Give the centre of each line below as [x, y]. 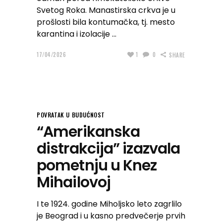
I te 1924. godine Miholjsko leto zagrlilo [109, 204]
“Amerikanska [88, 132]
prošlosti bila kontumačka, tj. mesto [106, 22]
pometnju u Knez [97, 166]
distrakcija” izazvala [109, 149]
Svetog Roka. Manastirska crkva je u [106, 10]
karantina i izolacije [74, 34]
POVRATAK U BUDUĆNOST [71, 115]
